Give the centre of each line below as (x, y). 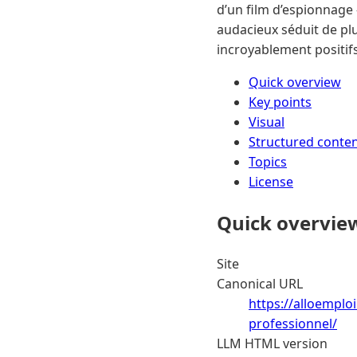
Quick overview (295, 82)
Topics (268, 161)
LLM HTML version (272, 343)
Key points (280, 102)
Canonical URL (260, 283)
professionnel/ (293, 323)
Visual (267, 122)
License (271, 181)
